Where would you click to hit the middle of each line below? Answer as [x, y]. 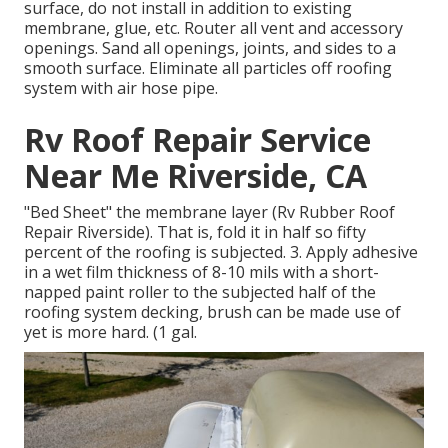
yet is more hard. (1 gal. [110, 332]
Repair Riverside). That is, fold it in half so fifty [195, 232]
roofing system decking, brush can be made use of [212, 312]
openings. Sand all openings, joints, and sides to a [210, 48]
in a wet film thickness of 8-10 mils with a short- [201, 272]
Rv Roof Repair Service [197, 140]
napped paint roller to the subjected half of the [200, 292]
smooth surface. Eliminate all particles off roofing [208, 68]
